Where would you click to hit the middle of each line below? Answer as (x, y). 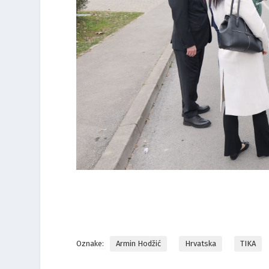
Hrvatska (201, 244)
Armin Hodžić (139, 244)
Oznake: (90, 244)
